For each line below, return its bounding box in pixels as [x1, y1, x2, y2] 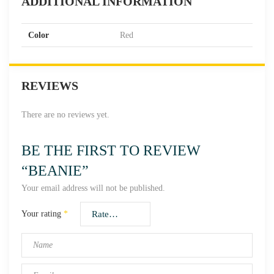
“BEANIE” [21, 163, 89, 179]
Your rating [21, 209, 64, 218]
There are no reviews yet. [21, 110, 109, 119]
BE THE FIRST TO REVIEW [21, 143, 201, 158]
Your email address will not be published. [21, 183, 165, 193]
